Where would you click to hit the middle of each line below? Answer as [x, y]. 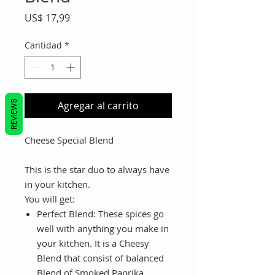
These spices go [130, 214]
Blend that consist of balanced [100, 258]
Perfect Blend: [66, 214]
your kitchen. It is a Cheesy [93, 243]
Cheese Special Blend [69, 140]
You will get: [50, 199]
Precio [84, 17]
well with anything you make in [103, 229]
